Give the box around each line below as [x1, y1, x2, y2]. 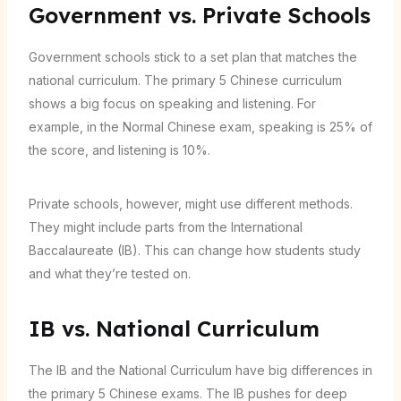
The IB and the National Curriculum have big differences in [28, 363, 372, 379]
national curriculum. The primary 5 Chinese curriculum [28, 73, 342, 89]
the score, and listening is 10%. [28, 142, 210, 158]
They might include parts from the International [28, 219, 303, 235]
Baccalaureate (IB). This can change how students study [28, 243, 361, 259]
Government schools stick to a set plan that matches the [28, 49, 357, 65]
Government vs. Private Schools [28, 2, 371, 30]
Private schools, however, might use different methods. [28, 196, 353, 212]
